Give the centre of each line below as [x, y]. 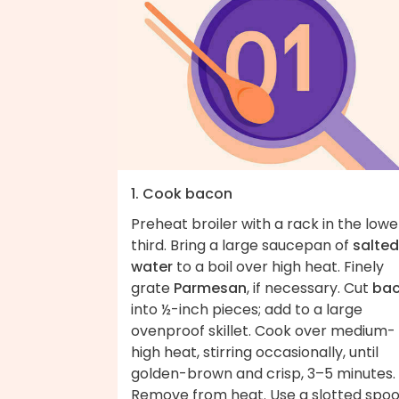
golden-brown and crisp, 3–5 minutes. [263, 373]
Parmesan [210, 288]
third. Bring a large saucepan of [242, 245]
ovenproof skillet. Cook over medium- [263, 330]
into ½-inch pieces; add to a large [247, 309]
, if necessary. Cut [309, 288]
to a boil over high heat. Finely [278, 266]
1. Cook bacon [182, 193]
